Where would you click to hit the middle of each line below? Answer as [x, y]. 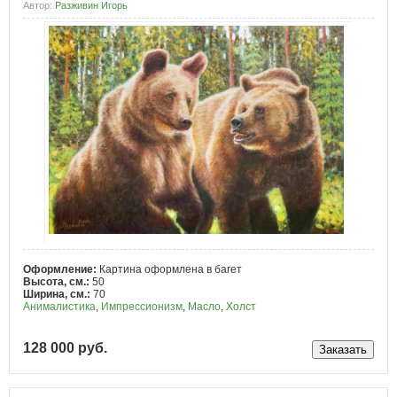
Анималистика [59, 306]
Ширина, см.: [58, 294]
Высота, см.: [58, 281]
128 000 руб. [65, 348]
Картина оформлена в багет [171, 269]
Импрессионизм [142, 306]
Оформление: [61, 269]
